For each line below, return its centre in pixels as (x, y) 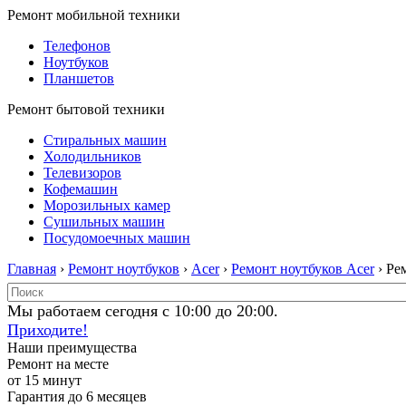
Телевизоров (82, 173)
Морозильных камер (107, 205)
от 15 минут (44, 380)
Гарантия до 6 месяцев (77, 396)
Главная (32, 269)
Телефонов (77, 46)
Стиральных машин (105, 140)
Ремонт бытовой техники (86, 109)
